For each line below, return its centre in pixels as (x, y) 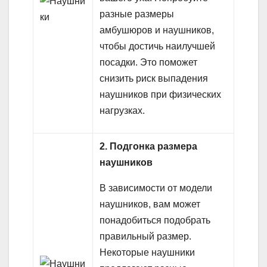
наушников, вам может (150, 204)
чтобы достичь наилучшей (158, 46)
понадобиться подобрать (155, 221)
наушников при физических (161, 95)
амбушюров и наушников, (157, 30)
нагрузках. (122, 111)
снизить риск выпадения (154, 79)
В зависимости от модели (156, 188)
